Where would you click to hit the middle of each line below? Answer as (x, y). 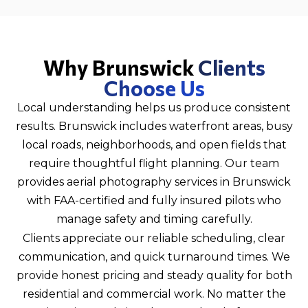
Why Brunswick (120, 67)
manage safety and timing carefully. (154, 219)
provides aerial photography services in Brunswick (154, 182)
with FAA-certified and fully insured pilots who (154, 200)
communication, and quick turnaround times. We (154, 257)
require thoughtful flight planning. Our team (154, 163)
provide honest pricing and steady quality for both (154, 275)
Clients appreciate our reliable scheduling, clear (154, 238)
